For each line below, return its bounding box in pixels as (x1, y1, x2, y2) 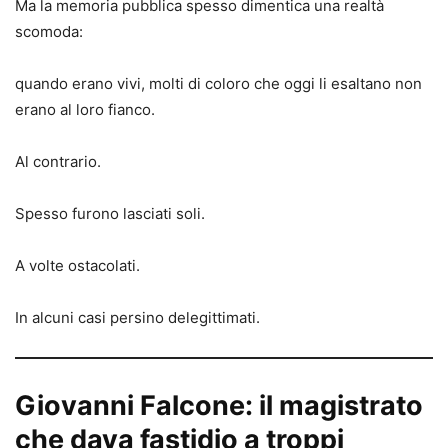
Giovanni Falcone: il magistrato (15, 388, 423, 422)
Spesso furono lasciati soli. (15, 203, 205, 223)
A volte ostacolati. (15, 255, 140, 275)
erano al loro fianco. (15, 99, 155, 119)
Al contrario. (15, 151, 101, 171)
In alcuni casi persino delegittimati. (15, 307, 260, 327)
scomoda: (15, 21, 83, 41)
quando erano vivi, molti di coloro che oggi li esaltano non (15, 73, 422, 93)
